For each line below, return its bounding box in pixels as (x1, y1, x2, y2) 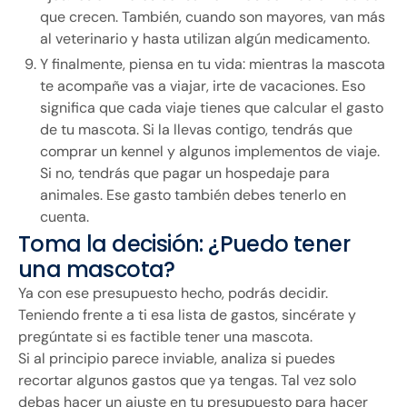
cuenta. (40, 207, 89, 227)
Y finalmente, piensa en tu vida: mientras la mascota (40, 55, 385, 74)
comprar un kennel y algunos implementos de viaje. (40, 142, 380, 162)
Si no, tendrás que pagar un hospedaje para (40, 164, 330, 184)
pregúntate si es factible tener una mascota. (18, 327, 313, 347)
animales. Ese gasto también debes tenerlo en (40, 185, 346, 205)
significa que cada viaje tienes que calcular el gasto (40, 98, 383, 118)
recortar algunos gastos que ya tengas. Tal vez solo (18, 371, 356, 391)
